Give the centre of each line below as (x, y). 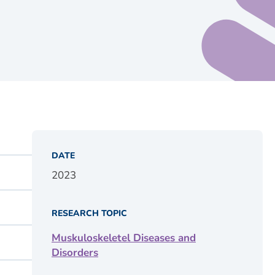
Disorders (75, 253)
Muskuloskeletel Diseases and (124, 238)
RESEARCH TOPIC (89, 213)
